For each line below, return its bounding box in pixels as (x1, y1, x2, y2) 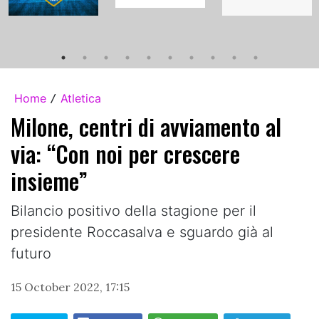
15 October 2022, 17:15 (11, 279, 130, 294)
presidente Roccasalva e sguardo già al (11, 223, 273, 241)
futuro (11, 244, 51, 262)
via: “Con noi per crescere (11, 136, 240, 170)
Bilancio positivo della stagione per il (11, 202, 256, 219)
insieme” (11, 163, 88, 197)
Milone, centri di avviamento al (11, 109, 281, 143)
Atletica (61, 90, 101, 105)
